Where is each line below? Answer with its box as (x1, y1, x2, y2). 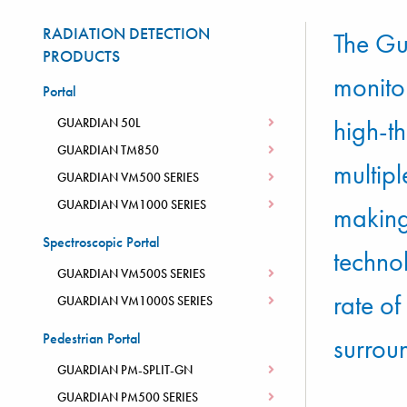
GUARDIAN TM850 (57, 142, 159, 158)
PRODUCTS (43, 45, 120, 66)
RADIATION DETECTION (43, 23, 210, 44)
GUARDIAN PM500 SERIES (57, 389, 198, 405)
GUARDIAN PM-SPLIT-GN (57, 362, 193, 378)
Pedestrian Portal (43, 329, 141, 348)
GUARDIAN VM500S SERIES (57, 265, 205, 282)
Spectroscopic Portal (43, 233, 160, 252)
